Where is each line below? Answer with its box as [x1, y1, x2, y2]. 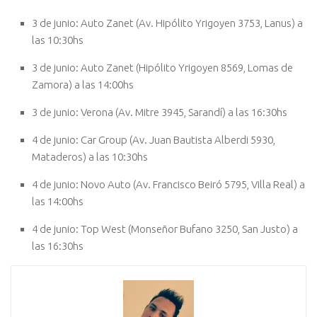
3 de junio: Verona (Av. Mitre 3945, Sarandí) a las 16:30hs [32, 105, 287, 118]
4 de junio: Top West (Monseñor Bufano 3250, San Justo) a [32, 222, 298, 235]
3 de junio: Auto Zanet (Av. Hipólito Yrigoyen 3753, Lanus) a [32, 16, 303, 29]
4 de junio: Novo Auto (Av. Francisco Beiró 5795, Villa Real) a [32, 178, 305, 190]
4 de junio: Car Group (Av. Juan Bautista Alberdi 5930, [32, 133, 275, 146]
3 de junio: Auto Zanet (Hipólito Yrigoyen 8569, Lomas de [32, 61, 293, 74]
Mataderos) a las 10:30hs [32, 150, 148, 163]
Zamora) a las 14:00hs [32, 78, 134, 91]
